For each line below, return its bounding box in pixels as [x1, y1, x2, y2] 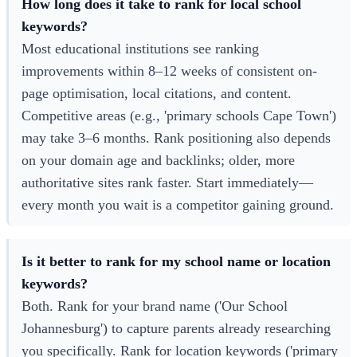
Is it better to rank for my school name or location [22, 253, 331, 269]
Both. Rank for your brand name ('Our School [22, 297, 288, 314]
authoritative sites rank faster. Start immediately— [22, 174, 313, 190]
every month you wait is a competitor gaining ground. [22, 196, 334, 213]
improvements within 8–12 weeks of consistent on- [22, 62, 317, 79]
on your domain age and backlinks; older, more [22, 151, 295, 168]
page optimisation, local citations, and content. [22, 84, 292, 101]
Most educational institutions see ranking [22, 40, 259, 57]
